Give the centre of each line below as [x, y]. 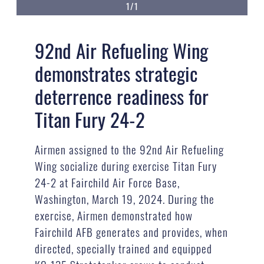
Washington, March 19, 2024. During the [124, 198]
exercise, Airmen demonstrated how [113, 215]
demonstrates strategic [116, 74]
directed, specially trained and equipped [123, 248]
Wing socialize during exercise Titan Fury [126, 165]
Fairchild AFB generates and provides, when [131, 231]
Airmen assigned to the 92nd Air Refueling [129, 149]
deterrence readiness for [121, 97]
